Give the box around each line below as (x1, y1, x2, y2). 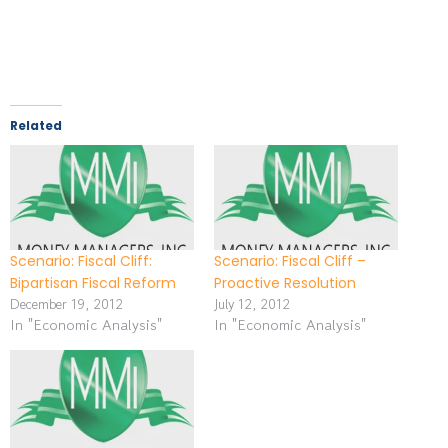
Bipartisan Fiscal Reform (10, 272, 176, 293)
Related (10, 116, 62, 134)
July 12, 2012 (214, 293, 290, 314)
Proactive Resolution (214, 272, 356, 293)
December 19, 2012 (10, 293, 123, 314)
